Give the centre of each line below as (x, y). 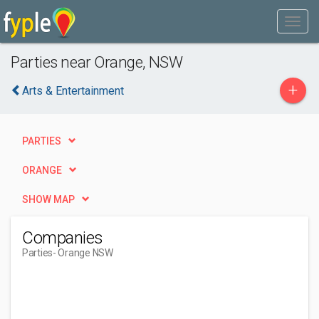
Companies (63, 238)
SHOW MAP (48, 199)
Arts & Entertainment (73, 91)
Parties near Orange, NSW (97, 62)
